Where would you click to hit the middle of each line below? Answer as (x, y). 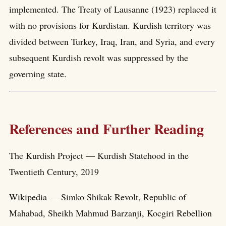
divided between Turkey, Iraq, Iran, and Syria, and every (112, 41)
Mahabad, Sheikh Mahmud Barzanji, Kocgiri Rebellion (110, 213)
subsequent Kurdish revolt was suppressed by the (99, 57)
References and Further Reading (106, 129)
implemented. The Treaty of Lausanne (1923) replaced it (113, 9)
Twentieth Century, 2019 (54, 171)
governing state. (38, 73)
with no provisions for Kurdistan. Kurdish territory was (110, 25)
